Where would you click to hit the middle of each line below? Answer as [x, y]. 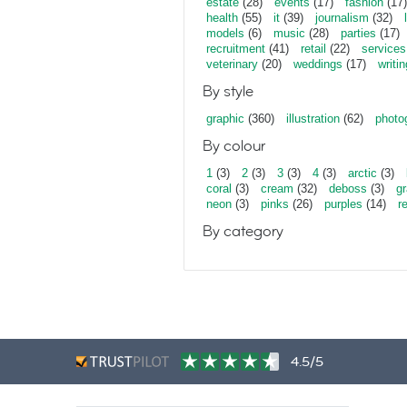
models [225, 33]
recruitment [236, 49]
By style [228, 91]
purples [343, 204]
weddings [318, 64]
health [222, 18]
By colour [234, 146]
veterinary [232, 64]
